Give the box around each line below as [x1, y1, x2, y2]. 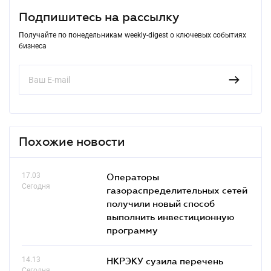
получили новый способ [106, 197, 215, 209]
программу [106, 224, 158, 235]
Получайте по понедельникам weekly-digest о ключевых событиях [19, 30, 246, 39]
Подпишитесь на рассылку [19, 10, 179, 24]
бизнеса [19, 41, 47, 50]
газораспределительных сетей [106, 184, 247, 195]
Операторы [106, 171, 159, 182]
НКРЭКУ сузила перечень [106, 255, 223, 266]
